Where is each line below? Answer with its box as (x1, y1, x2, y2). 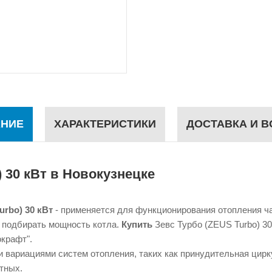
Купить (121, 219, 155, 229)
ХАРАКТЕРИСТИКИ (53, 118, 156, 130)
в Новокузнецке (47, 166, 158, 182)
